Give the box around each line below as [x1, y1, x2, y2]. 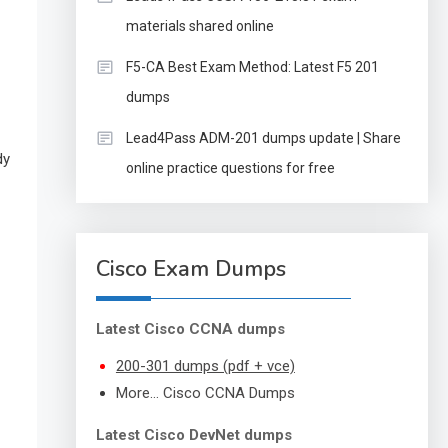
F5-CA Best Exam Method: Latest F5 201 [125, 59, 379, 75]
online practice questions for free [125, 160, 335, 176]
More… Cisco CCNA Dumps [115, 384, 295, 402]
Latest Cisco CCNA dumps [95, 320, 285, 338]
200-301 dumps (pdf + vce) [115, 357, 295, 375]
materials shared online [125, 18, 274, 34]
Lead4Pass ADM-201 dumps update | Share [125, 130, 401, 146]
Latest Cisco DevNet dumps [95, 426, 292, 444]
